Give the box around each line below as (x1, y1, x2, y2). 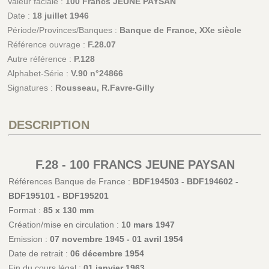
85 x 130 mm (43, 205, 94, 216)
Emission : (8, 234, 50, 244)
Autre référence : (7, 54, 74, 64)
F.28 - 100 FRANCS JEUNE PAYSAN (35, 158, 235, 172)
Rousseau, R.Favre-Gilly (55, 83, 154, 93)
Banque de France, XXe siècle (119, 25, 241, 35)
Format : (8, 205, 43, 216)
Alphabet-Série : (7, 68, 71, 79)
